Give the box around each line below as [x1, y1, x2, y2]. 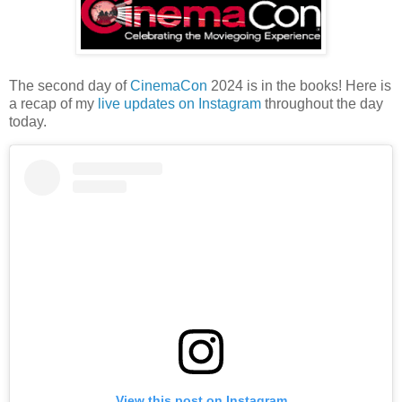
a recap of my [9, 95, 98, 111]
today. [9, 113, 47, 129]
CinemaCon [130, 77, 207, 93]
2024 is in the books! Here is [207, 77, 391, 93]
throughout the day [261, 95, 383, 111]
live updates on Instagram [98, 95, 261, 111]
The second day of [9, 77, 130, 93]
